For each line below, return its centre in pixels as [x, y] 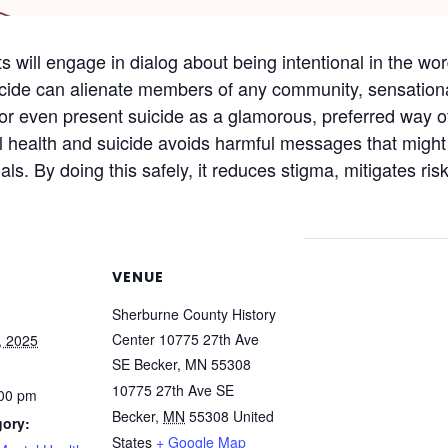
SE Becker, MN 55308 [181, 363]
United [253, 415]
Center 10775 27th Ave [185, 338]
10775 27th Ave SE [173, 389]
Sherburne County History [194, 313]
